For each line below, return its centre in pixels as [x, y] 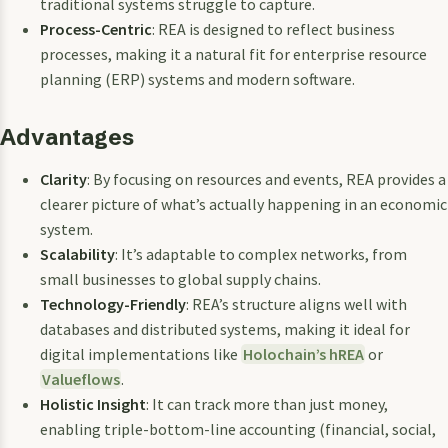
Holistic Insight [93, 403]
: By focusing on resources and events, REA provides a [266, 178]
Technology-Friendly [113, 303]
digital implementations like [140, 353]
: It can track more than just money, [267, 403]
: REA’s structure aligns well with [296, 303]
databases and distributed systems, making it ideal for [225, 328]
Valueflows [80, 378]
